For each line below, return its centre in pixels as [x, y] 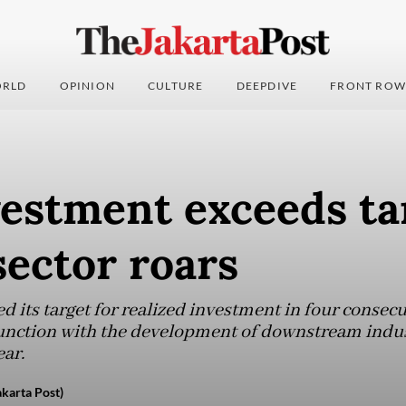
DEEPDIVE [267, 86]
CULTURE [176, 86]
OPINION [87, 86]
